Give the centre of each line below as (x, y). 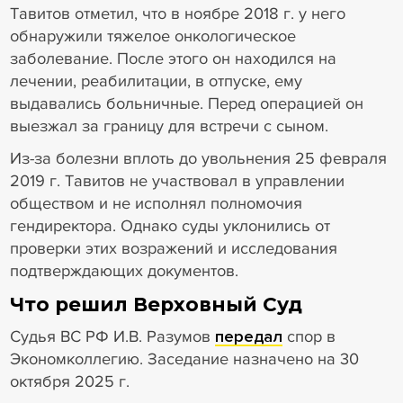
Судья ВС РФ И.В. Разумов (112, 337)
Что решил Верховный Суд (156, 304)
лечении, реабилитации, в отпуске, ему (156, 81)
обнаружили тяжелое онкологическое (152, 36)
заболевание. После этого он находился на (173, 59)
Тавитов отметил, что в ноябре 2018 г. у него (177, 14)
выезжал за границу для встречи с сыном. (171, 126)
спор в (309, 337)
